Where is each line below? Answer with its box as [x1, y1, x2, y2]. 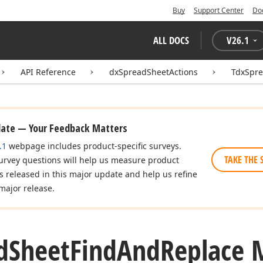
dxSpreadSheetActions [109, 66, 198, 77]
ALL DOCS [153, 33, 189, 47]
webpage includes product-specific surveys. [6, 140, 181, 151]
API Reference [21, 66, 76, 77]
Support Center [194, 5, 244, 15]
